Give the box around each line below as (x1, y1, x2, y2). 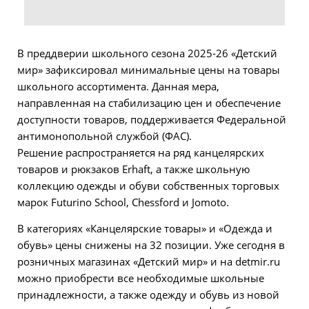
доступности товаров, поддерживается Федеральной (17, 112, 286, 127)
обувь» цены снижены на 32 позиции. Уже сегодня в (17, 238, 285, 252)
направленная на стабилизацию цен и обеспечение (17, 96, 281, 110)
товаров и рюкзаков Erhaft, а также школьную (17, 162, 250, 177)
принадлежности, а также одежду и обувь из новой (17, 288, 279, 302)
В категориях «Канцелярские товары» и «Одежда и (17, 221, 272, 236)
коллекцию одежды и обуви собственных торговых (17, 179, 279, 193)
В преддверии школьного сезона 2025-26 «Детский (17, 46, 277, 61)
